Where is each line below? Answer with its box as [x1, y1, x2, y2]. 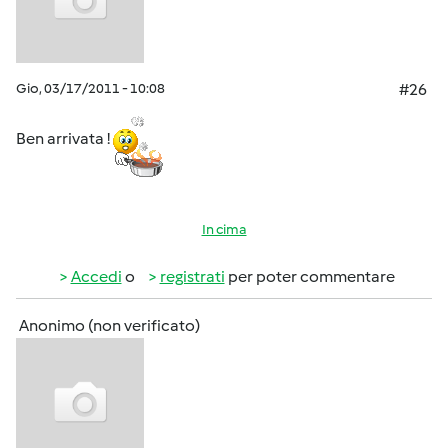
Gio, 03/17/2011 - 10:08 [16, 80, 165, 97]
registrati [159, 267, 225, 286]
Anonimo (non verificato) [19, 316, 200, 335]
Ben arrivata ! [16, 128, 113, 148]
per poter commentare [224, 267, 395, 286]
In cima [201, 221, 247, 238]
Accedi [70, 267, 122, 286]
